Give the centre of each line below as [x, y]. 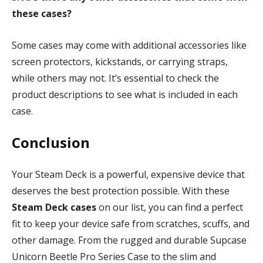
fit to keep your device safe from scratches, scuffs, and [131, 223]
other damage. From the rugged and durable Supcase [129, 240]
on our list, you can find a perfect [170, 207]
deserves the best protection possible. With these [121, 190]
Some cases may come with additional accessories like [129, 45]
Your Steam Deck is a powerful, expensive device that [128, 174]
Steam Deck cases [54, 207]
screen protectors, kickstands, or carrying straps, [120, 61]
